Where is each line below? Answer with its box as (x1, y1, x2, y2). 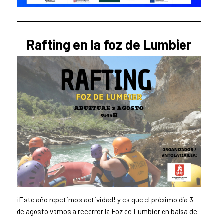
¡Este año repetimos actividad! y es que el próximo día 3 (16, 195, 193, 204)
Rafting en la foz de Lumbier (26, 36, 192, 53)
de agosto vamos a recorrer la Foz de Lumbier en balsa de (16, 206, 197, 216)
